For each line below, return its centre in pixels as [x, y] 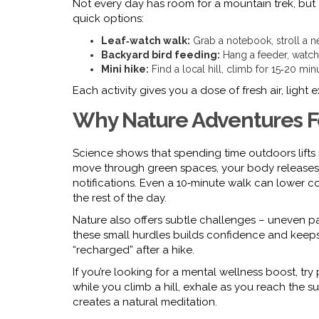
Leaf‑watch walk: [146, 41]
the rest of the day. [120, 198]
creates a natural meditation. [145, 302]
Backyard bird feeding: [161, 55]
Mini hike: [125, 69]
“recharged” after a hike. [134, 250]
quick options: [108, 19]
